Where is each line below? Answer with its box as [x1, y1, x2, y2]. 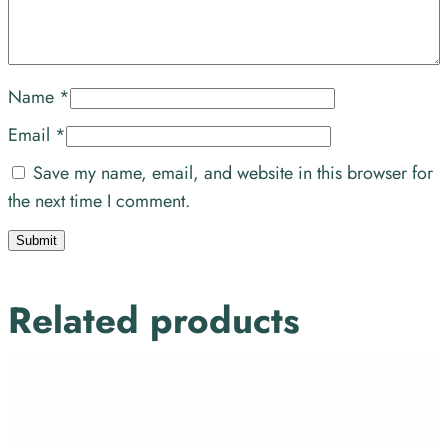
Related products [8, 294, 300, 348]
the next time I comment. [8, 188, 190, 215]
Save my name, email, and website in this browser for [33, 160, 433, 187]
